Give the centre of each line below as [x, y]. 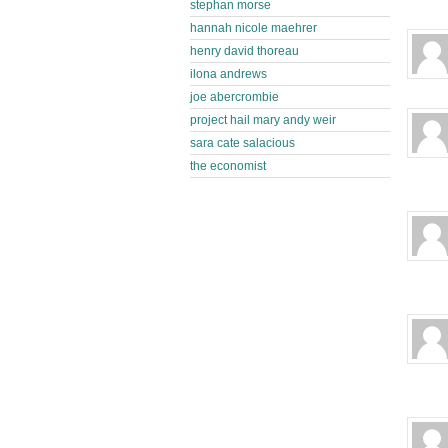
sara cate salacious [242, 143]
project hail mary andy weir [263, 120]
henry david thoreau [244, 51]
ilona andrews [228, 74]
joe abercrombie [234, 97]
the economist [228, 166]
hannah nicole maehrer [253, 28]
